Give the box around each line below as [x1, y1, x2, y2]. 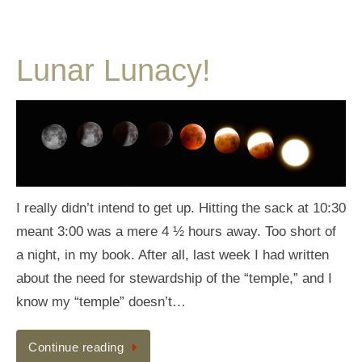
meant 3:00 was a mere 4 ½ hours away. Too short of [16, 224, 336, 240]
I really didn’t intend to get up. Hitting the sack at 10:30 [16, 200, 346, 217]
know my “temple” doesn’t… [16, 294, 186, 310]
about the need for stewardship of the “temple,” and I [16, 271, 332, 287]
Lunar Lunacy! [16, 53, 211, 88]
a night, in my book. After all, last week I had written [16, 247, 329, 263]
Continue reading [28, 340, 124, 355]
